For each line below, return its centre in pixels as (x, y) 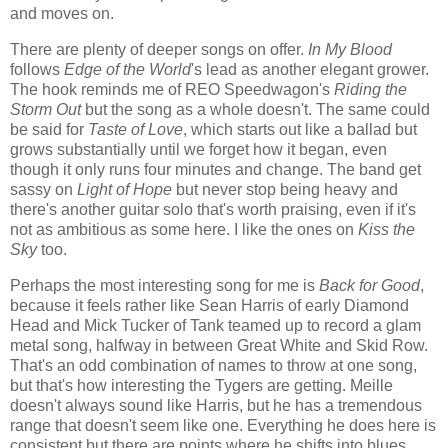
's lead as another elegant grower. (310, 69)
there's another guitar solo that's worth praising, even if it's (213, 209)
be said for (49, 129)
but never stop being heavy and (285, 189)
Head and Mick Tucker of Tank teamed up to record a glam (215, 325)
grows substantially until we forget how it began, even (198, 149)
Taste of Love (135, 129)
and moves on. (62, 14)
